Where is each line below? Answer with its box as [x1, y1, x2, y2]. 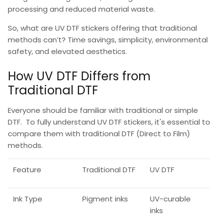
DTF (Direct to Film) [122, 128, 190, 139]
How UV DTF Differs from [8, 68, 150, 85]
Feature [13, 164, 41, 175]
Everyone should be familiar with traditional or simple [8, 105, 198, 116]
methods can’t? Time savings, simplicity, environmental [8, 34, 208, 45]
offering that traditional [109, 22, 197, 33]
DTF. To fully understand [8, 117, 97, 127]
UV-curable [149, 194, 191, 204]
